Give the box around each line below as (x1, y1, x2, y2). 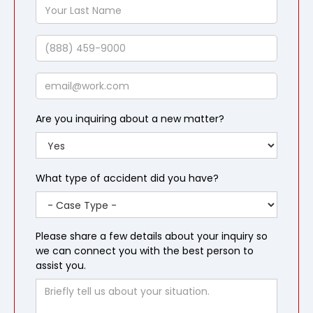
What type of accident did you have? (36, 171, 219, 185)
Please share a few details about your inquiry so (36, 229, 268, 243)
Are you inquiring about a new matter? (36, 112, 224, 126)
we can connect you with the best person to (36, 244, 254, 258)
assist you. (36, 259, 86, 272)
